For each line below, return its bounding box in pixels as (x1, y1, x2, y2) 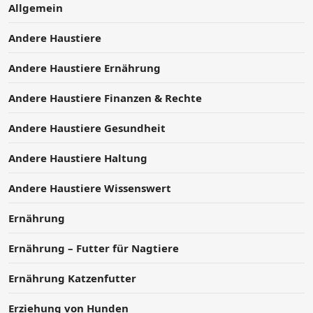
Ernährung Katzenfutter (8, 270, 136, 285)
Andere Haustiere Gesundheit (8, 120, 166, 135)
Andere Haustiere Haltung (8, 150, 147, 165)
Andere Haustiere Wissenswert (8, 180, 171, 195)
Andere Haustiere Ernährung (8, 60, 161, 75)
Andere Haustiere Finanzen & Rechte (8, 90, 202, 105)
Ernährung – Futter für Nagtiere (8, 240, 179, 255)
